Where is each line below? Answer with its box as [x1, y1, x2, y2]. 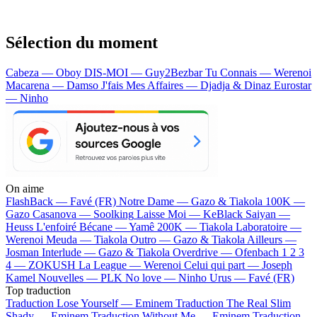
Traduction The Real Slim [175, 296, 291, 309]
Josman [6, 246, 39, 258]
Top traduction [6, 284, 71, 296]
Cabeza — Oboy [6, 66, 84, 79]
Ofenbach [235, 246, 279, 258]
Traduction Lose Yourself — [6, 296, 135, 309]
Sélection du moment [6, 33, 158, 52]
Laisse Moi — [137, 207, 203, 220]
